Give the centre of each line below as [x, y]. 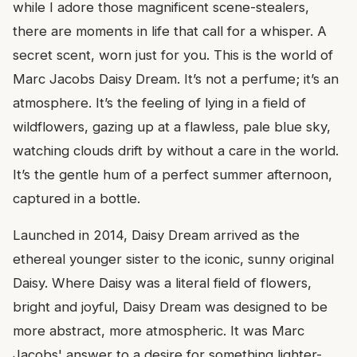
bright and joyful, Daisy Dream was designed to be [170, 307]
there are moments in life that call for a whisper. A [170, 31]
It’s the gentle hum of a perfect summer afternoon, [173, 175]
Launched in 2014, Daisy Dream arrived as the [156, 235]
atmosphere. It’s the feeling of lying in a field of [159, 103]
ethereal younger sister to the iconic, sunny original [173, 259]
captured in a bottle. [76, 199]
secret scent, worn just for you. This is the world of [173, 55]
